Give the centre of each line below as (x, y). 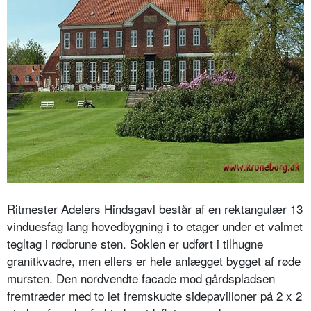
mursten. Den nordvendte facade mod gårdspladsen (141, 278)
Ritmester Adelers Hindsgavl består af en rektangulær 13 (155, 209)
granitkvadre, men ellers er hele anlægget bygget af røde (154, 261)
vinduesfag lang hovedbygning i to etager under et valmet (155, 226)
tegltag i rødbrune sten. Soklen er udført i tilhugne (135, 244)
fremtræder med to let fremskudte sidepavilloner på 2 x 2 (154, 296)
